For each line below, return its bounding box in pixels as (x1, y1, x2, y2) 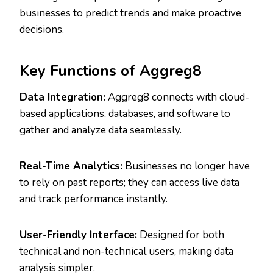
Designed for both (137, 228, 224, 243)
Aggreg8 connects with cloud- (105, 90, 249, 105)
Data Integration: (19, 90, 105, 105)
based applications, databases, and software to (19, 107, 230, 121)
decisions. (19, 23, 64, 37)
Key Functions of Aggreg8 (19, 61, 201, 81)
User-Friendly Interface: (19, 228, 137, 243)
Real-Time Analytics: (19, 159, 122, 174)
